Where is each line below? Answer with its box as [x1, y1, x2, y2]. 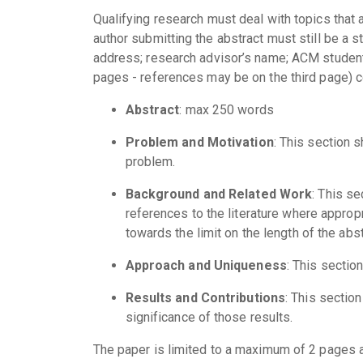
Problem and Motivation [125, 135, 274, 150]
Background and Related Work [125, 186, 313, 202]
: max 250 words [179, 102, 274, 117]
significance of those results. [125, 310, 293, 325]
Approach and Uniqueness [125, 258, 287, 273]
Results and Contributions [125, 290, 285, 305]
